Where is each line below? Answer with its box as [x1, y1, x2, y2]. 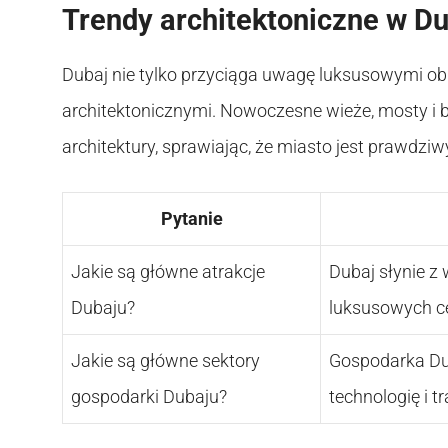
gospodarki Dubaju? [71, 386, 227, 408]
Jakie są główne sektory [71, 350, 260, 372]
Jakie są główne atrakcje [71, 261, 265, 283]
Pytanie [160, 208, 223, 230]
